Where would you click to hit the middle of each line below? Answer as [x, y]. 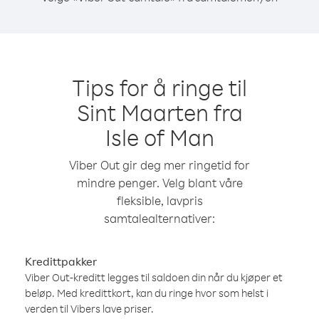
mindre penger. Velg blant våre [159, 183]
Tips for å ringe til [159, 87]
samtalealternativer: [159, 218]
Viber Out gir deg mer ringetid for [159, 165]
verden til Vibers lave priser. [89, 309]
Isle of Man [159, 137]
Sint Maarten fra [159, 112]
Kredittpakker [61, 261]
